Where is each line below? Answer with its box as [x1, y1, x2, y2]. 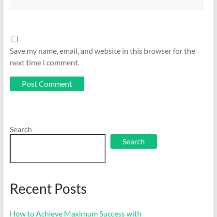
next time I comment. [9, 57, 79, 67]
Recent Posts [9, 180, 87, 197]
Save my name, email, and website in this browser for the [9, 46, 195, 55]
